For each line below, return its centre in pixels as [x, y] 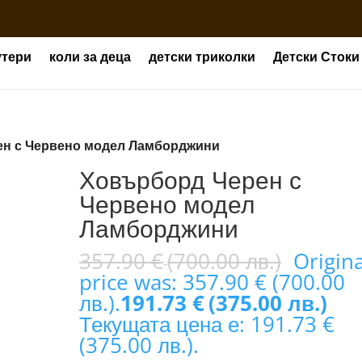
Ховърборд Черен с [191, 180]
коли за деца [90, 57]
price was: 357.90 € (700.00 [213, 282]
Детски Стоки [316, 57]
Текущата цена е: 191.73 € [207, 324]
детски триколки [202, 57]
